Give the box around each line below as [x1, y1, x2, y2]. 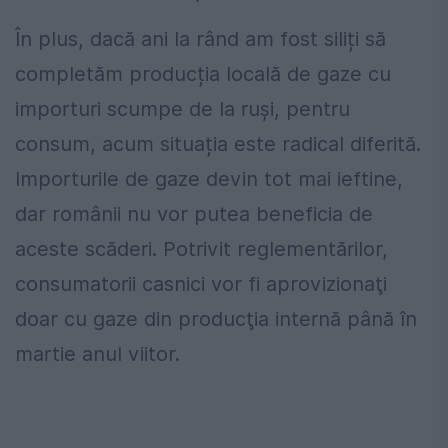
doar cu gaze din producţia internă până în [15, 307, 417, 332]
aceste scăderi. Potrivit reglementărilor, [15, 237, 388, 262]
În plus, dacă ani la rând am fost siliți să [15, 27, 386, 52]
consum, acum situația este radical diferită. [15, 132, 421, 157]
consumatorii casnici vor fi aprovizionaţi [15, 272, 387, 297]
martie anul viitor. [15, 342, 180, 367]
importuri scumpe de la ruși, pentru [15, 97, 350, 122]
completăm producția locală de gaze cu [15, 62, 391, 87]
